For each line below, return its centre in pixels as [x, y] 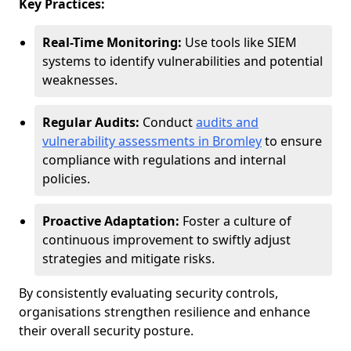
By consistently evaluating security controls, [148, 293]
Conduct [168, 122]
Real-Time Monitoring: [112, 42]
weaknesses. [80, 80]
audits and [227, 122]
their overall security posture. [106, 331]
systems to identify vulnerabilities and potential [183, 61]
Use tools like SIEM [239, 42]
